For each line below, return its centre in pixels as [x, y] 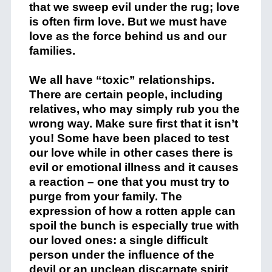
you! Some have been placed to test [129, 138]
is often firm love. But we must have [128, 22]
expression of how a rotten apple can [132, 211]
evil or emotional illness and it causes [134, 167]
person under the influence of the [121, 255]
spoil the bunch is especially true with [134, 226]
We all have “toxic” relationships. [121, 80]
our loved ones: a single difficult [118, 240]
